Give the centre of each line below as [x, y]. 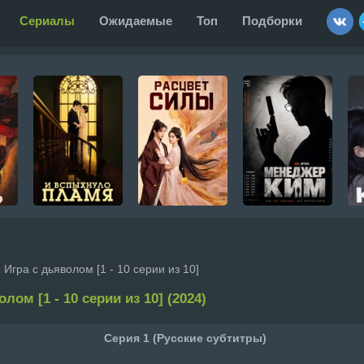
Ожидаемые [136, 21]
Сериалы [47, 21]
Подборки [272, 21]
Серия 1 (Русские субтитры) [185, 338]
